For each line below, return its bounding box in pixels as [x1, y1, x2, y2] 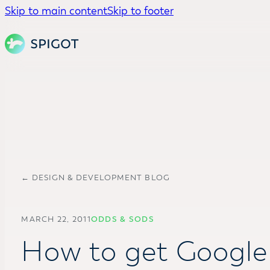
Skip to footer [107, 4, 174, 17]
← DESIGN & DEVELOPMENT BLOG [21, 172, 170, 183]
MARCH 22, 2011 [21, 215, 91, 225]
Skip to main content [5, 4, 107, 17]
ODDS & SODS [90, 215, 154, 225]
